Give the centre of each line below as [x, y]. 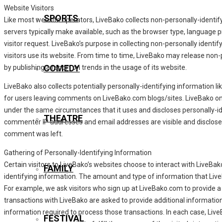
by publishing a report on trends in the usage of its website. [95, 67]
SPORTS [61, 18]
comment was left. [33, 134]
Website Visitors [29, 8]
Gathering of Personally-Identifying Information [78, 152]
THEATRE [63, 118]
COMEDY [62, 68]
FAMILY [58, 168]
